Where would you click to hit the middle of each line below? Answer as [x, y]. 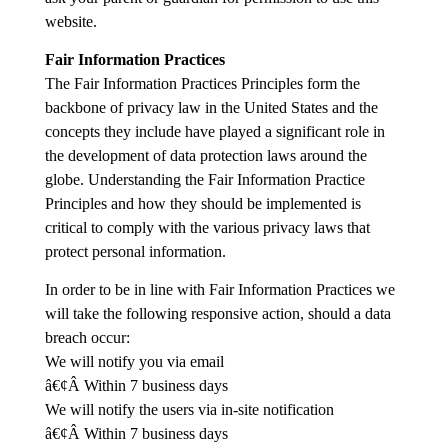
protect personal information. [135, 251]
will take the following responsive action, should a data [217, 313]
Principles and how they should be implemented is [202, 203]
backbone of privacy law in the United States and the [211, 107]
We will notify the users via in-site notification [189, 409]
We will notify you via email [134, 361]
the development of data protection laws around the [205, 155]
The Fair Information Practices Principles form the [202, 83]
